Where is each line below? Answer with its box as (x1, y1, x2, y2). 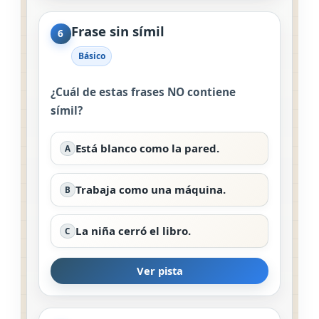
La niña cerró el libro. (75, 223, 191, 238)
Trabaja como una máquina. (75, 182, 226, 197)
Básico (78, 50, 105, 63)
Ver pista (136, 263, 183, 278)
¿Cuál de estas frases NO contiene (51, 84, 236, 100)
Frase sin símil (70, 21, 164, 40)
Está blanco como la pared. (75, 140, 219, 155)
